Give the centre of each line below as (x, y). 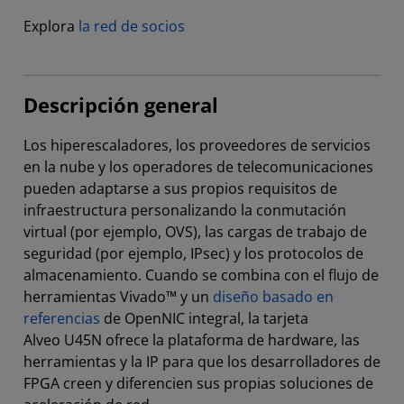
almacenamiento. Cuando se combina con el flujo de (201, 275)
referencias (62, 319)
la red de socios (132, 27)
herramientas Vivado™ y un (118, 297)
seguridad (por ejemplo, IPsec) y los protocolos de (193, 254)
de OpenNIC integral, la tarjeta (204, 319)
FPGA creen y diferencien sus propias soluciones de (198, 384)
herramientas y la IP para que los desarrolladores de (202, 362)
